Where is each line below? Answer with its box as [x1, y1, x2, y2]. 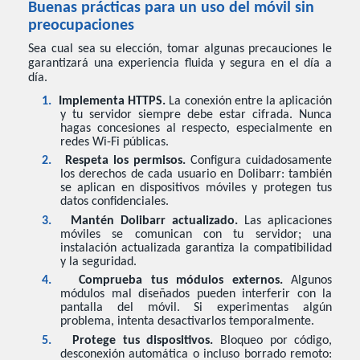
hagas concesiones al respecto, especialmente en [60, 121, 332, 135]
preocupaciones [28, 17, 134, 34]
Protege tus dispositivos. [72, 334, 220, 348]
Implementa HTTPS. [59, 94, 170, 108]
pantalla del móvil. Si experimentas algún [60, 301, 332, 315]
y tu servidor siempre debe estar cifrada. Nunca [60, 108, 332, 121]
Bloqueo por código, [219, 334, 333, 348]
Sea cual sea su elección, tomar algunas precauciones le [28, 43, 332, 56]
